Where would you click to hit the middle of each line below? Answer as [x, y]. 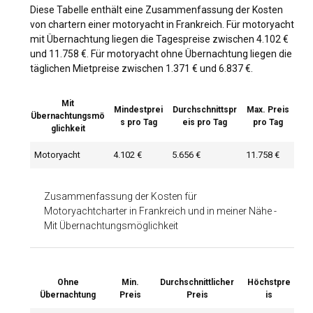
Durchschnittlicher [197, 282]
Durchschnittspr [205, 109]
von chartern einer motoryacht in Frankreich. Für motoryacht [162, 24]
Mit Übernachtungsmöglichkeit [111, 225]
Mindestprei [138, 109]
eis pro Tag [205, 122]
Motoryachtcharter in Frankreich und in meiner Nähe [158, 211]
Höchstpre [269, 282]
